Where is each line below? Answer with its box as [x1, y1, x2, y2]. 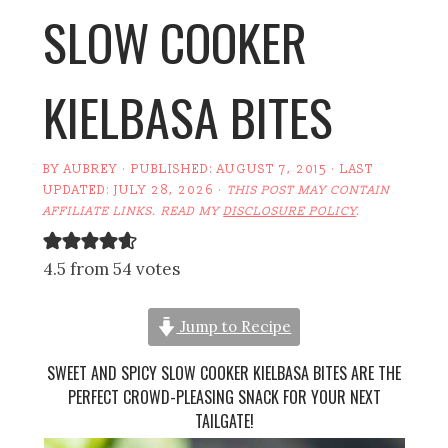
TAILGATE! [194, 408, 254, 433]
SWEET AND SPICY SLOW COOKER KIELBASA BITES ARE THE [47, 360, 401, 385]
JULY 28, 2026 [114, 182, 215, 198]
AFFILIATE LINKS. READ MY [43, 203, 224, 219]
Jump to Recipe [176, 316, 292, 336]
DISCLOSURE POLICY [223, 203, 357, 219]
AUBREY [64, 161, 119, 177]
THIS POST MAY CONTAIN [227, 182, 391, 198]
